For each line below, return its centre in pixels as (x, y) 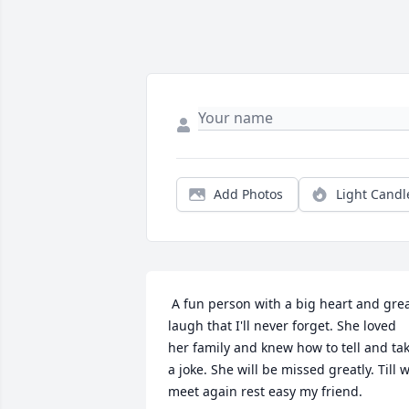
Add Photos (248, 194)
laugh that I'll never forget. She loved (282, 326)
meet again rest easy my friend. (267, 392)
